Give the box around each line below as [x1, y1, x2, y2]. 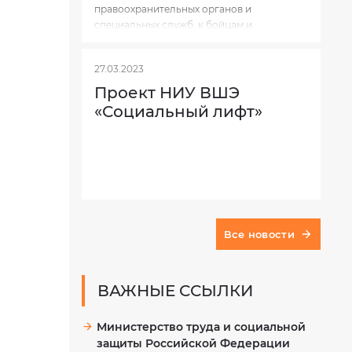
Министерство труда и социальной [97, 320, 306, 334]
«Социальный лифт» [94, 102, 262, 121]
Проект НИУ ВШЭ [94, 83, 240, 102]
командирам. [94, 35, 159, 46]
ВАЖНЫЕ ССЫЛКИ [97, 281, 253, 300]
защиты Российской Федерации [97, 336, 290, 350]
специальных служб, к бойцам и [94, 19, 252, 31]
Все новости [223, 227, 295, 240]
